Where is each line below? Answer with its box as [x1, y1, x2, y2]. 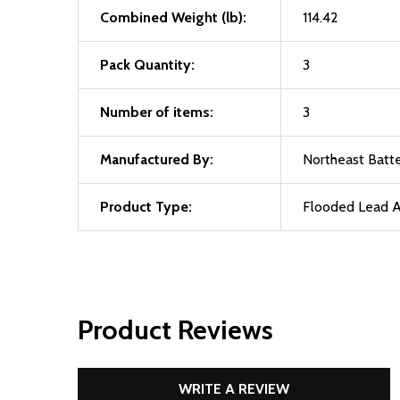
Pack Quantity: [100, 56, 195, 73]
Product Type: [100, 198, 192, 215]
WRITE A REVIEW [179, 380, 289, 397]
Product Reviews [78, 313, 273, 346]
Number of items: [100, 104, 213, 121]
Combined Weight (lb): [100, 9, 246, 26]
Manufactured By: [100, 151, 213, 168]
